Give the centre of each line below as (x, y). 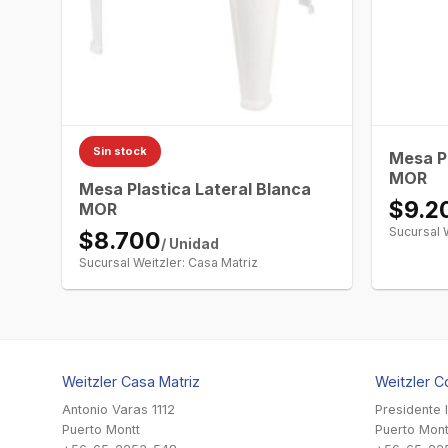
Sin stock (120, 151)
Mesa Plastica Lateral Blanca (195, 188)
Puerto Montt (101, 429)
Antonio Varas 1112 (118, 409)
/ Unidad (190, 243)
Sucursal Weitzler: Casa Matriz (169, 262)
